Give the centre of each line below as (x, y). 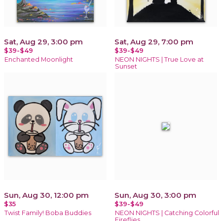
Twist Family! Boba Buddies (48, 213)
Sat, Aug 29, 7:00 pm (154, 41)
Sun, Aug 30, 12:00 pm (46, 195)
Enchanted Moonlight (39, 59)
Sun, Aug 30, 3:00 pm (155, 195)
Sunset (126, 66)
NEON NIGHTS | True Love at (159, 59)
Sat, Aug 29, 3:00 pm (43, 41)
